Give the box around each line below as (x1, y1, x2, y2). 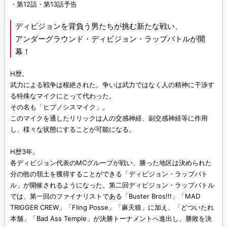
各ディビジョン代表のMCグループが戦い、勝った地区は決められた (10, 159, 212, 167)
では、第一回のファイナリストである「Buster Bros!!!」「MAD (10, 192, 200, 201)
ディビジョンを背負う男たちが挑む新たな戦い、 (15, 21, 182, 31)
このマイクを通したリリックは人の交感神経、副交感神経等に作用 (10, 114, 208, 123)
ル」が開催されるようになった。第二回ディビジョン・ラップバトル (10, 181, 214, 190)
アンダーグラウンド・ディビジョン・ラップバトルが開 (15, 34, 205, 44)
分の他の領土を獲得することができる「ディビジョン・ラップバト (10, 170, 208, 178)
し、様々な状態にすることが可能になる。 (10, 125, 135, 134)
